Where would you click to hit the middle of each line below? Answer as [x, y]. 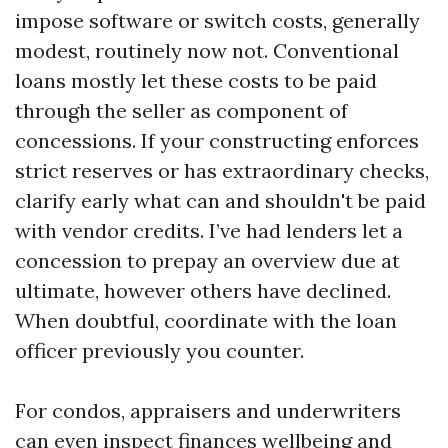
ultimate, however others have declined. [203, 290]
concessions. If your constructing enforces [217, 140]
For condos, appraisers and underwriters [208, 410]
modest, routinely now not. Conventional [207, 50]
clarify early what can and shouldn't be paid [220, 200]
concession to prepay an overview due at [207, 260]
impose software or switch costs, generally [217, 20]
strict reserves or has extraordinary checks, [222, 170]
